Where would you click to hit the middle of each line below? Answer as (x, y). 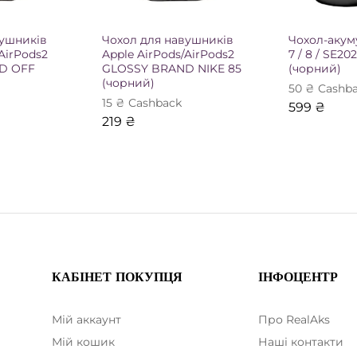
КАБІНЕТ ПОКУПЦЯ (117, 277)
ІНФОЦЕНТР (298, 277)
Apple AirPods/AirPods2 (168, 54)
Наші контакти (301, 341)
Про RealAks (294, 319)
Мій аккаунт (86, 319)
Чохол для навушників (168, 39)
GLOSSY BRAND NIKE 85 (172, 68)
